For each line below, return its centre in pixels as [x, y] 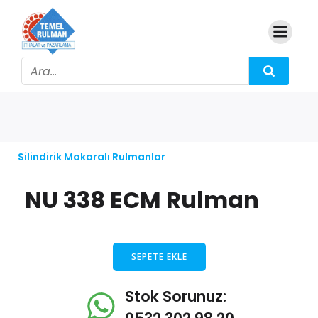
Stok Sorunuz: [176, 296]
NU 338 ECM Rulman [142, 200]
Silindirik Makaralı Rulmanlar [92, 157]
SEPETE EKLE [159, 257]
